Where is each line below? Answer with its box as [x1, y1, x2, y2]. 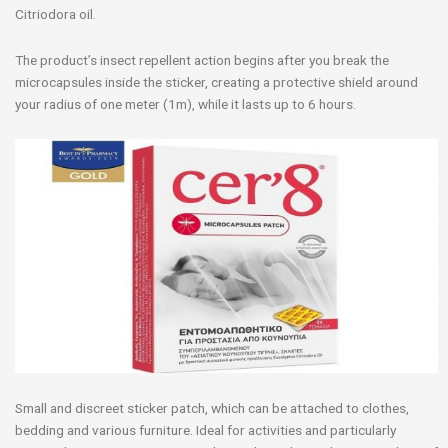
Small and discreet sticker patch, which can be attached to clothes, [15, 399, 409, 416]
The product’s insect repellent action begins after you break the [15, 51, 389, 68]
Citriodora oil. [15, 5, 96, 22]
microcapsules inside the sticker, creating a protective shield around [15, 73, 418, 90]
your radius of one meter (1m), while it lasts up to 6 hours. [15, 95, 356, 112]
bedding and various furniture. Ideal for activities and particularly [15, 421, 396, 438]
